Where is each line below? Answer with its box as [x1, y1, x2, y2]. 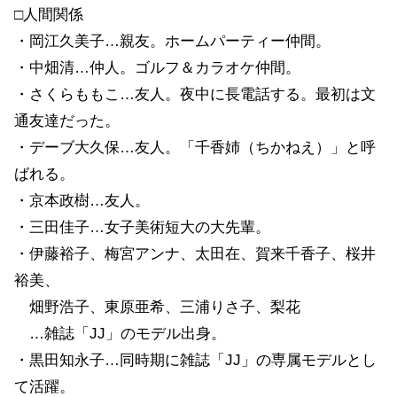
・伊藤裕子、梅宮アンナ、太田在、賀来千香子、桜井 [14, 245, 376, 262]
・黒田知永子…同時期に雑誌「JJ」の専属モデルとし [14, 351, 377, 369]
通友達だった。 [14, 112, 120, 129]
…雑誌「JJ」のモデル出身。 [14, 324, 226, 342]
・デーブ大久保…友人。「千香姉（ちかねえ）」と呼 [14, 138, 376, 156]
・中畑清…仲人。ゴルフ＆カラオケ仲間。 [14, 58, 315, 76]
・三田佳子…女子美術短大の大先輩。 [14, 218, 270, 236]
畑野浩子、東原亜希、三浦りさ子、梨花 [14, 298, 300, 315]
